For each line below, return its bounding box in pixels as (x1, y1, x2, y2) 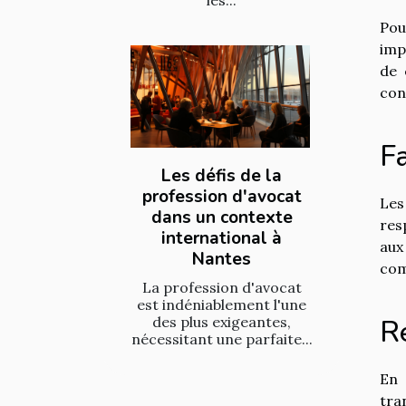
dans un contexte (150, 206, 293, 230)
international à (161, 227, 282, 251)
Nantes (192, 247, 251, 272)
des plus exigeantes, (152, 313, 291, 332)
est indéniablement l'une (137, 295, 306, 314)
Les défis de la (161, 164, 282, 188)
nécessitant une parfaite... (130, 330, 313, 349)
